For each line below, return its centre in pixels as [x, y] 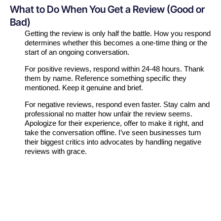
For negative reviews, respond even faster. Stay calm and [117, 105]
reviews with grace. [56, 151]
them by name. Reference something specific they [106, 78]
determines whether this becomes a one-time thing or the [116, 43]
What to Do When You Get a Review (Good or [107, 10]
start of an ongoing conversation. [77, 52]
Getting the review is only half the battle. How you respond [118, 34]
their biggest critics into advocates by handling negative [113, 142]
